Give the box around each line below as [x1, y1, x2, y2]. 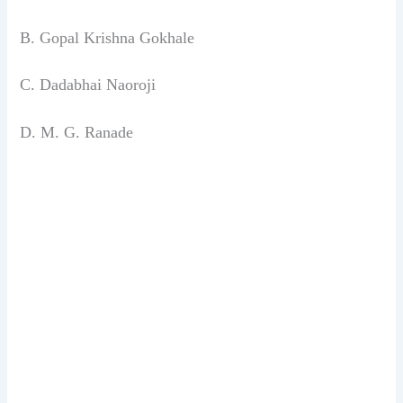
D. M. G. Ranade [20, 122, 134, 141]
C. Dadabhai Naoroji [20, 76, 157, 94]
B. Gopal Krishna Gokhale [20, 28, 195, 47]
